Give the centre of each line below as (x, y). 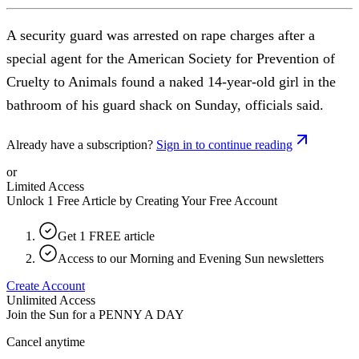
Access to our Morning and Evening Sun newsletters (191, 258)
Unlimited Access (51, 300)
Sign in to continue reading (224, 144)
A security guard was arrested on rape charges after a (161, 35)
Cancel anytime (46, 341)
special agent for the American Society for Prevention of (171, 58)
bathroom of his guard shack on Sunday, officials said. (165, 105)
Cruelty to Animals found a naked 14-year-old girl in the (171, 81)
